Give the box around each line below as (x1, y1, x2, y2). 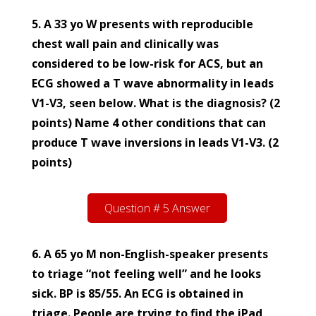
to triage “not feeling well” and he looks (32, 266, 261, 282)
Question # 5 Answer (104, 200, 210, 217)
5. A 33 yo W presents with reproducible (32, 16, 253, 32)
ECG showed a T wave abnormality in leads (32, 75, 274, 92)
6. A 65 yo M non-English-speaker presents (32, 246, 268, 262)
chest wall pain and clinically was (32, 36, 219, 52)
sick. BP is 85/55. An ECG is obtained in (32, 286, 243, 302)
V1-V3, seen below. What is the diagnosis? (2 (32, 95, 280, 111)
